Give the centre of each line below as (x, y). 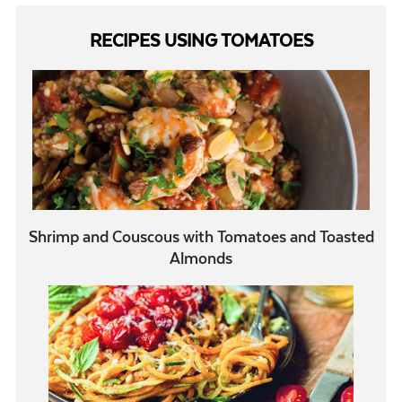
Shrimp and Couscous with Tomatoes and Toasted (201, 236)
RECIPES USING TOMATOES (201, 40)
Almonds (201, 258)
